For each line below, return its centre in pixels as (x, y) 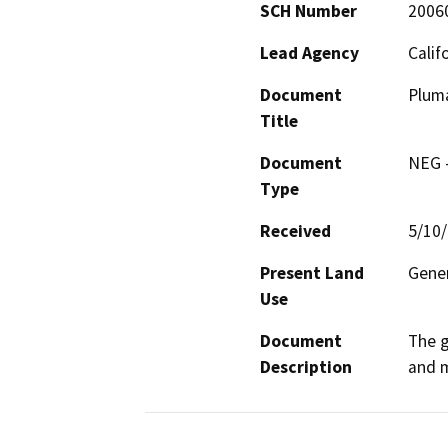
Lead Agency (309, 53)
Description (306, 367)
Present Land (312, 273)
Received (295, 231)
